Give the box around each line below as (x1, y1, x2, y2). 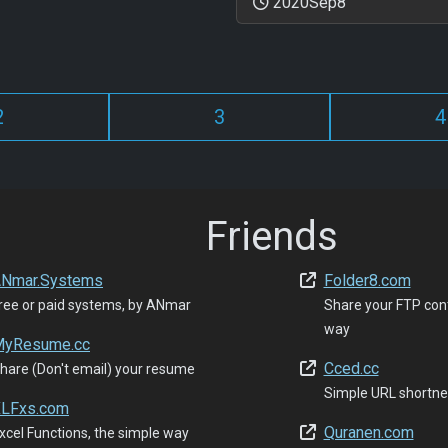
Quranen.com (323, 422, 414, 442)
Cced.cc (323, 358, 379, 378)
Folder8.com (323, 270, 411, 290)
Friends (205, 212, 338, 260)
